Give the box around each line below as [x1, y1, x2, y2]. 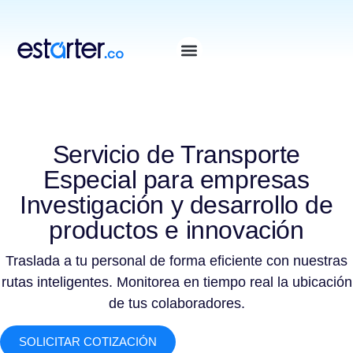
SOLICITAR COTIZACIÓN [19, 335, 157, 349]
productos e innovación [49, 216, 304, 244]
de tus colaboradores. [108, 295, 245, 311]
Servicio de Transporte [52, 140, 301, 169]
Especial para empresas [43, 165, 310, 194]
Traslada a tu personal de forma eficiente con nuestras [6, 253, 347, 269]
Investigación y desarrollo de [20, 191, 333, 219]
